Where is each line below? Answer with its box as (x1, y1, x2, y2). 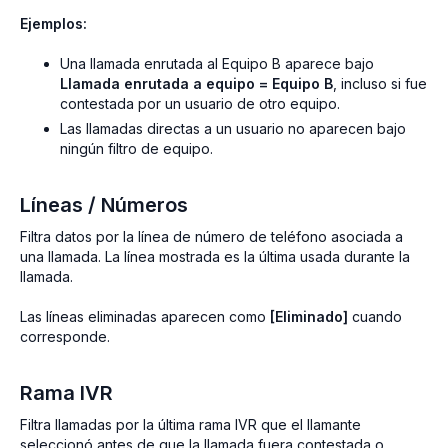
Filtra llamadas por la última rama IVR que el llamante (20, 415, 361, 433)
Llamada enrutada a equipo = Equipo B (60, 75, 333, 93)
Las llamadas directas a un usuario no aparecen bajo (60, 119, 406, 137)
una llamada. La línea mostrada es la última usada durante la (20, 247, 410, 265)
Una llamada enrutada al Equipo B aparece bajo (60, 55, 374, 73)
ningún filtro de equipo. (60, 139, 213, 157)
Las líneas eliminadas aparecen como (20, 307, 270, 325)
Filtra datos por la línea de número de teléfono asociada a (20, 227, 403, 245)
